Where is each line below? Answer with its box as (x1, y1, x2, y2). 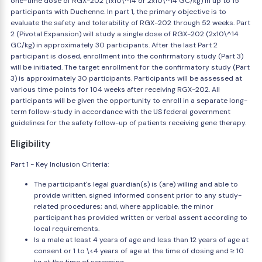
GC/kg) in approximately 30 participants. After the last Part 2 (11, 40, 218, 50)
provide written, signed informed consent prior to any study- (34, 191, 242, 200)
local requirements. (34, 224, 99, 233)
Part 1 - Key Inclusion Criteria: (11, 160, 109, 169)
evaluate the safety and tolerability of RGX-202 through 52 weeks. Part (11, 18, 250, 27)
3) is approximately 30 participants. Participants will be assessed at (11, 74, 242, 83)
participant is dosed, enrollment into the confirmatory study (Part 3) (11, 51, 243, 61)
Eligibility (11, 138, 50, 150)
